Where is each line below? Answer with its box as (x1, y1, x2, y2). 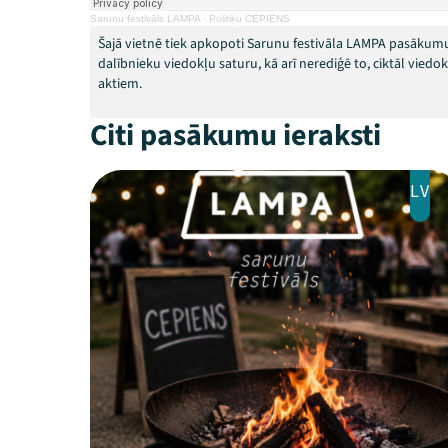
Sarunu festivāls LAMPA (90, 12, 200, 24)
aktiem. (98, 73, 142, 94)
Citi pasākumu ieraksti (90, 113, 381, 157)
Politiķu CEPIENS (209, 12, 290, 24)
